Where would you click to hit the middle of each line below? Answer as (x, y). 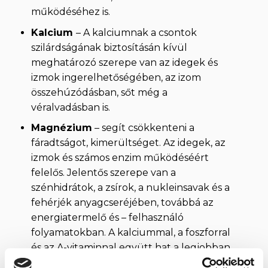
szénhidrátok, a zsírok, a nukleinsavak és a (130, 188)
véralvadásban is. (70, 107)
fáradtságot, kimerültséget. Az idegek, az (128, 143)
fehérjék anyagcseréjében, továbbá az (122, 203)
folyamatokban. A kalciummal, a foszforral (130, 233)
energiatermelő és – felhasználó (107, 218)
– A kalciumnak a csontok (136, 32)
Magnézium (61, 128)
